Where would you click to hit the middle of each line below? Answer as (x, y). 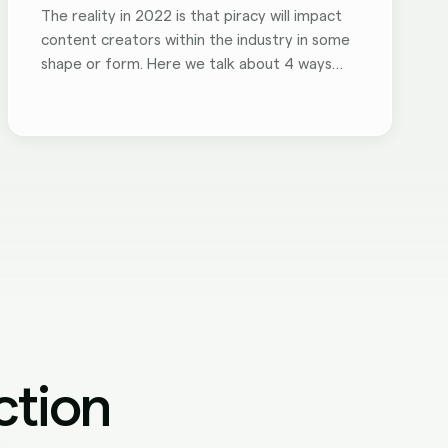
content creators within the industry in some (195, 40)
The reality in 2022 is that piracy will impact (191, 16)
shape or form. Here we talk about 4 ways (186, 64)
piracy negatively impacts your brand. (170, 88)
